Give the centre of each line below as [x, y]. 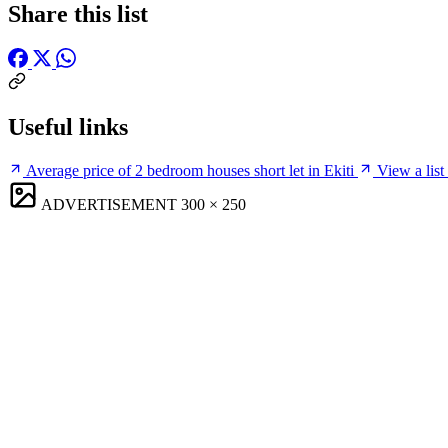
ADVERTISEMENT [109, 204]
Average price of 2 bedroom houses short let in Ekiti [190, 170]
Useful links [68, 126]
